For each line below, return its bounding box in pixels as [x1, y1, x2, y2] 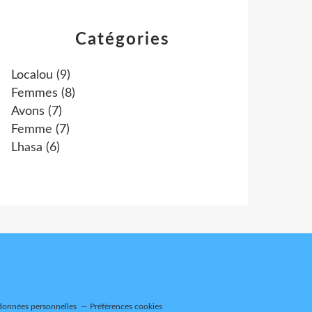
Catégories [75, 31, 170, 48]
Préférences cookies [90, 302, 162, 311]
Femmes [11, 87, 58, 100]
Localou [11, 69, 53, 81]
